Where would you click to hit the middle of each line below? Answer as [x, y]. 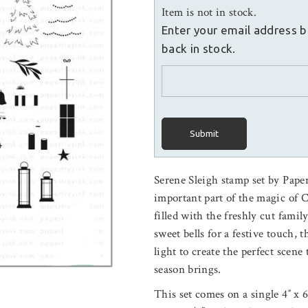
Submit [204, 134]
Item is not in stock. [209, 12]
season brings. [188, 269]
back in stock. [199, 48]
